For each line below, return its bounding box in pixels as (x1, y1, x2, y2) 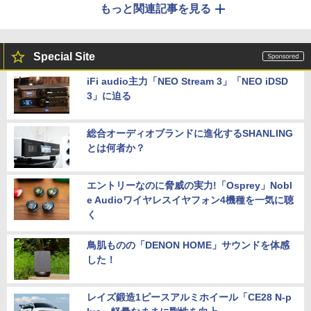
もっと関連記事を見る (100, 2, 211, 15)
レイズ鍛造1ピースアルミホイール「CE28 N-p (87, 291, 292, 303)
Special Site (33, 50, 95, 62)
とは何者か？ (87, 142, 145, 153)
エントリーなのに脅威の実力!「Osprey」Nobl (87, 179, 292, 191)
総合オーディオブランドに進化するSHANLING (87, 127, 293, 139)
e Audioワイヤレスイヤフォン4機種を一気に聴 (87, 194, 294, 205)
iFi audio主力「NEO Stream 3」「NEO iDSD (87, 75, 288, 87)
